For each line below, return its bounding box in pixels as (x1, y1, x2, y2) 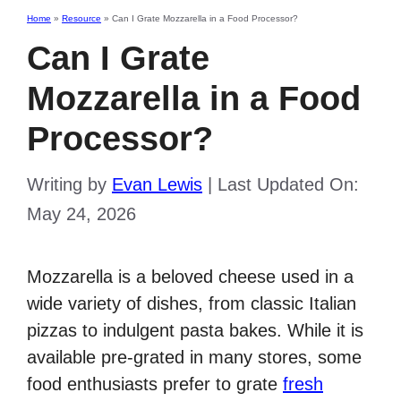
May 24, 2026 (27, 204, 136, 225)
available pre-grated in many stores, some (27, 347, 362, 368)
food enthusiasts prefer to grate (27, 374, 283, 395)
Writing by (27, 175, 112, 195)
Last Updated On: (218, 175, 359, 195)
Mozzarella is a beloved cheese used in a (27, 267, 354, 287)
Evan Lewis (112, 175, 202, 195)
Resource (62, 13, 101, 24)
